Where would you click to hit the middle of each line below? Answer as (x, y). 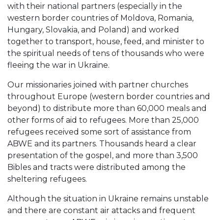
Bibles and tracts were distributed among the (96, 167)
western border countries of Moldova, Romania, (100, 18)
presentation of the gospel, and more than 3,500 (103, 155)
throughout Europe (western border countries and (109, 96)
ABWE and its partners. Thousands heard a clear (102, 143)
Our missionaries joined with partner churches (98, 84)
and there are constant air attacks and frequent (101, 210)
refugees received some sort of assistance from (99, 132)
